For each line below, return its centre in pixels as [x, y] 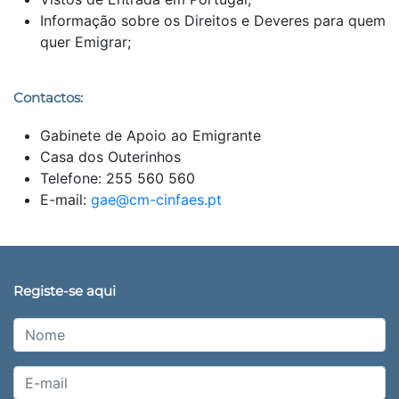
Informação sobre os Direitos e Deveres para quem [213, 20]
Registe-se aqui [65, 290]
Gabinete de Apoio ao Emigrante [151, 135]
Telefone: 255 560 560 [118, 178]
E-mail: [65, 199]
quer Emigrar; [85, 41]
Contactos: [48, 97]
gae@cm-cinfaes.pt [156, 199]
